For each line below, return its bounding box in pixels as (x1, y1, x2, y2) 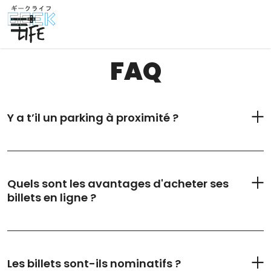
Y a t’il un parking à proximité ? (7, 110, 178, 126)
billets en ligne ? (7, 190, 96, 206)
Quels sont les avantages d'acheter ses (7, 176, 229, 192)
